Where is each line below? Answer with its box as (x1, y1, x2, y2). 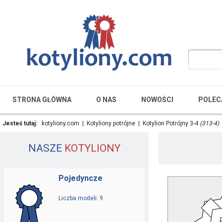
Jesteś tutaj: (2, 120, 39, 127)
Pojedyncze (58, 173, 103, 183)
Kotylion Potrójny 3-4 (143, 120, 200, 127)
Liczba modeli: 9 (58, 195, 103, 202)
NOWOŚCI (141, 96, 173, 104)
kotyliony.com (42, 120, 79, 127)
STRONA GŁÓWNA (12, 96, 71, 104)
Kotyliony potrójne (87, 120, 135, 127)
